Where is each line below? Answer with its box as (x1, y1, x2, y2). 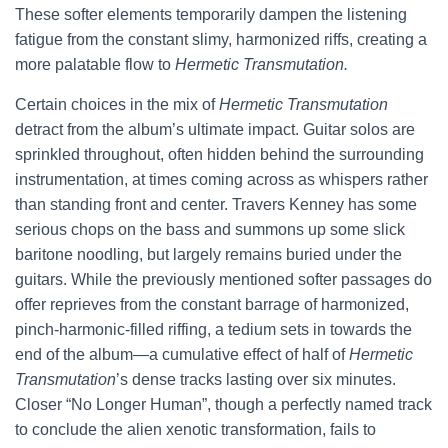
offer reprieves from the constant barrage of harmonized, (15, 296, 409, 313)
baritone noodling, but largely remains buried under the (15, 246, 402, 263)
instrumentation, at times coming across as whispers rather (15, 171, 428, 188)
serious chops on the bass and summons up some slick (15, 221, 405, 238)
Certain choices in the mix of (15, 96, 219, 113)
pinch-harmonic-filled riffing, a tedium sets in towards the (15, 321, 412, 338)
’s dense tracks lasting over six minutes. (116, 371, 396, 388)
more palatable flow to (15, 56, 175, 73)
